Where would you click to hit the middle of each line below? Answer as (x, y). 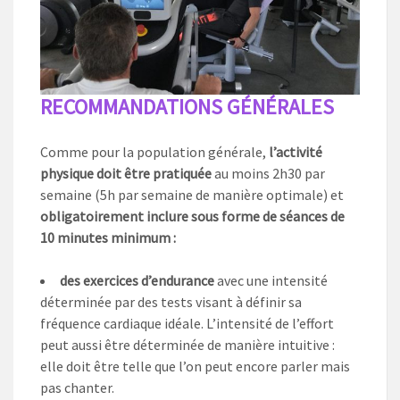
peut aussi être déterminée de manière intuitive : (187, 344)
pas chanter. (77, 387)
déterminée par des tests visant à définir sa (171, 301)
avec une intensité (271, 280)
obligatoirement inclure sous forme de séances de (192, 216)
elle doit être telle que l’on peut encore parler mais (195, 366)
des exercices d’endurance (137, 280)
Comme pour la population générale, (154, 151)
